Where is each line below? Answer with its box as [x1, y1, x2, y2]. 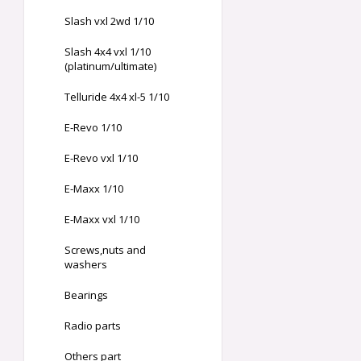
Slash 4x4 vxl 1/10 [64, 44, 151, 60]
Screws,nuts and [64, 243, 146, 258]
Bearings [64, 288, 108, 303]
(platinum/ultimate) [64, 59, 156, 74]
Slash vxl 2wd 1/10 [64, 14, 154, 29]
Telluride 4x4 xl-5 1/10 [64, 89, 169, 105]
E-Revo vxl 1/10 [64, 151, 138, 166]
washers [64, 257, 107, 272]
